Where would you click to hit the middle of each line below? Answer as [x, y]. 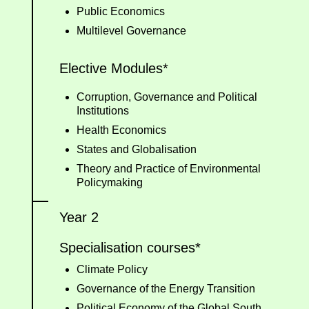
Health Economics [121, 130]
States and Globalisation [137, 149]
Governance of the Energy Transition [166, 288]
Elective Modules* [114, 68]
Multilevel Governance [131, 30]
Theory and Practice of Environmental [169, 168]
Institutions [103, 110]
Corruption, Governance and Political [167, 97]
